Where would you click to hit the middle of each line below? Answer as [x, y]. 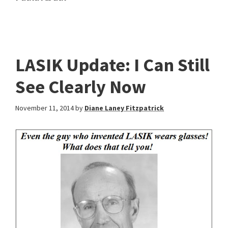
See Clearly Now [81, 87]
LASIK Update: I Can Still [112, 65]
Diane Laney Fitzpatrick [124, 108]
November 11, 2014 [45, 108]
